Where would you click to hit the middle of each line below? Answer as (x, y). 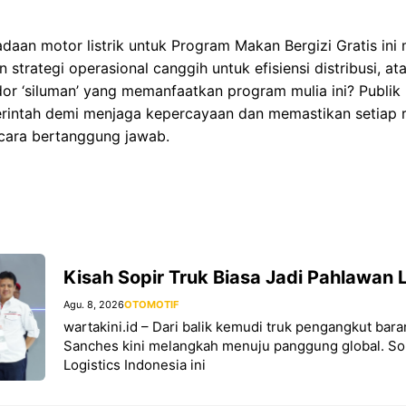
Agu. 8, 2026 (94, 305)
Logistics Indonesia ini (135, 365)
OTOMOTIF (151, 305)
